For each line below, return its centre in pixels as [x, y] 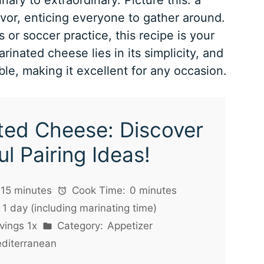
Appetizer [130, 226]
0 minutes [154, 191]
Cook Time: [98, 191]
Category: [79, 226]
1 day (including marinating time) [80, 208]
